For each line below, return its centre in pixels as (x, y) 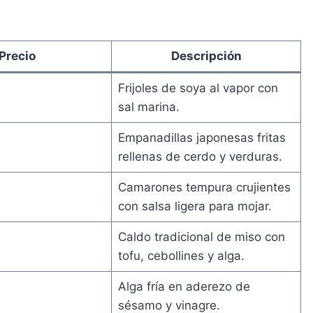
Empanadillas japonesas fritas (202, 137)
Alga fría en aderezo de (184, 286)
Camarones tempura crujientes (204, 187)
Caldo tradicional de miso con (201, 236)
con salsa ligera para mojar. (195, 206)
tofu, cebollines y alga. (181, 255)
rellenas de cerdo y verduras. (200, 156)
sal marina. (148, 107)
